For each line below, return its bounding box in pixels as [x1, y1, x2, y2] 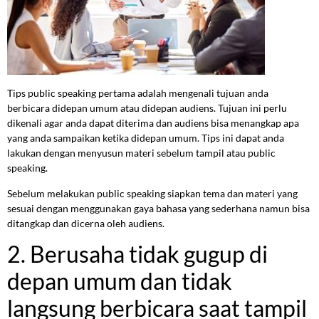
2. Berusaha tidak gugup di [7, 240, 268, 268]
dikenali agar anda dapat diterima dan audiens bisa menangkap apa [7, 117, 299, 130]
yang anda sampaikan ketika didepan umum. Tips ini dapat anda [7, 132, 284, 145]
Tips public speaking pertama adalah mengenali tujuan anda [7, 87, 268, 100]
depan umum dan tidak [7, 267, 232, 296]
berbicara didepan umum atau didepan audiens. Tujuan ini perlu [7, 102, 287, 115]
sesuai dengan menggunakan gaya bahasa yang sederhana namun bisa [7, 202, 310, 214]
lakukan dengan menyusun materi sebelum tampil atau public [7, 147, 276, 159]
